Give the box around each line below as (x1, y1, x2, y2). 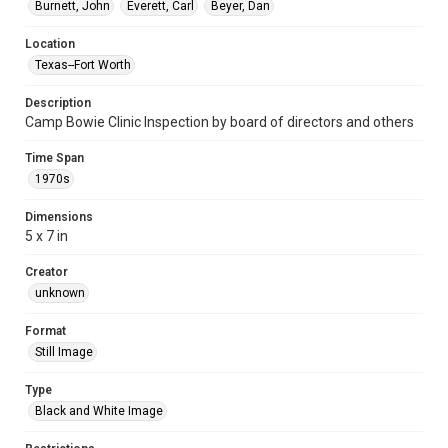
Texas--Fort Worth (35, 58, 131, 72)
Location (25, 37, 75, 51)
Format (25, 324, 66, 338)
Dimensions (25, 210, 93, 224)
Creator (25, 265, 68, 279)
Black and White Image (35, 404, 163, 418)
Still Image (35, 345, 93, 359)
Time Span (25, 151, 84, 165)
